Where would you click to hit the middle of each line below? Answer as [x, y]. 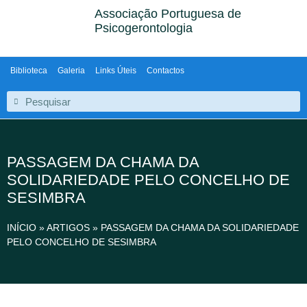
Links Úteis [116, 71]
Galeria [71, 71]
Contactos [165, 71]
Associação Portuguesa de [168, 14]
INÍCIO [22, 228]
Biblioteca [29, 71]
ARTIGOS [68, 228]
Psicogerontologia [144, 28]
